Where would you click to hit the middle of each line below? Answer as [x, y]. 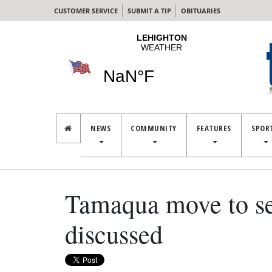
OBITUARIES [201, 11]
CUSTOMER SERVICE [86, 11]
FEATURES [214, 128]
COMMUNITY [154, 128]
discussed [114, 234]
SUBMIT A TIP [149, 11]
